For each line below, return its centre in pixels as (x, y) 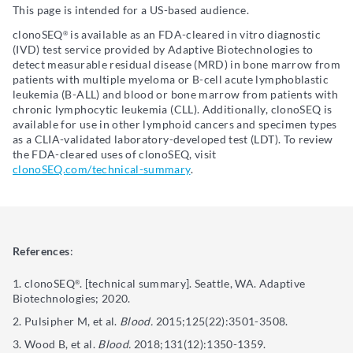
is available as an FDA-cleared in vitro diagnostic (194, 35)
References (41, 251)
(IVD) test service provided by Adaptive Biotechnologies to (163, 50)
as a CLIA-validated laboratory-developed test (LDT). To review (173, 139)
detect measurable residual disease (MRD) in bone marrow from (177, 65)
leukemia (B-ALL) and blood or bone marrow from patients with (176, 95)
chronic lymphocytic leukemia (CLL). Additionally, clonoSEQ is (173, 110)
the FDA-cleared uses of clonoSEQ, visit (115, 154)
